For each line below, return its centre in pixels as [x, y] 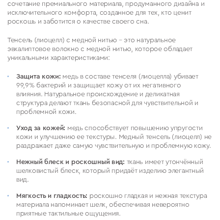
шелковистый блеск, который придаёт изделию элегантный [110, 169]
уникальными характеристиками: [59, 56]
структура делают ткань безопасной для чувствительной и [107, 101]
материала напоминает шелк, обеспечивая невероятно [103, 203]
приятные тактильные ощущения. [69, 212]
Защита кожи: [39, 75]
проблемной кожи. [46, 110]
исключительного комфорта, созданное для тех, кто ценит [99, 11]
